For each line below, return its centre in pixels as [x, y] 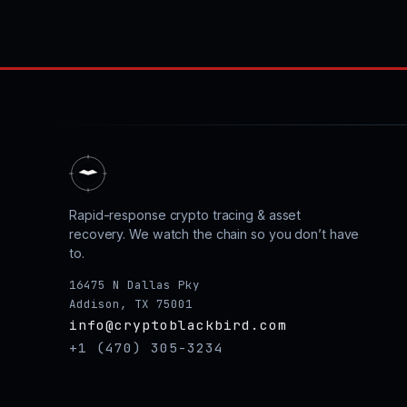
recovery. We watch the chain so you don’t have [214, 233]
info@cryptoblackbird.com [178, 324]
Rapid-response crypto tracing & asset [185, 214]
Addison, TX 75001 [131, 303]
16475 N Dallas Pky [134, 284]
